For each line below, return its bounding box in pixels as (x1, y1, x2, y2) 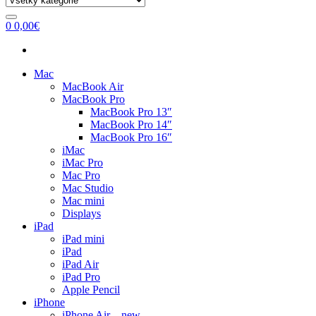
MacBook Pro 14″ (90, 119, 172, 130)
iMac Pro (62, 157, 103, 169)
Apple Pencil (62, 284, 120, 296)
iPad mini (62, 233, 104, 245)
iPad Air (62, 258, 99, 270)
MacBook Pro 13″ (90, 106, 172, 118)
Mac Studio (62, 182, 114, 194)
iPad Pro (62, 271, 100, 283)
